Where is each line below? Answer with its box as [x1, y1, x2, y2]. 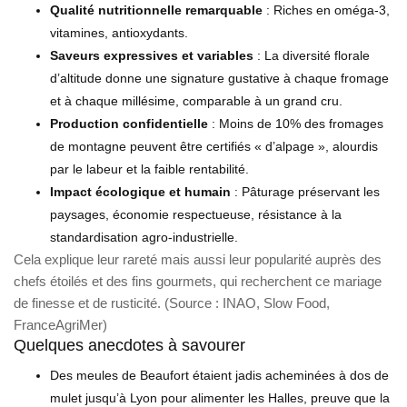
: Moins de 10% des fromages [208, 115, 383, 131]
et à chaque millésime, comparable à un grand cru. [50, 93, 342, 108]
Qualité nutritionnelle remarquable [50, 2, 263, 17]
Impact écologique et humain [50, 184, 231, 199]
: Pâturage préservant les [231, 184, 380, 199]
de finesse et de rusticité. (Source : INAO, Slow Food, [14, 294, 330, 311]
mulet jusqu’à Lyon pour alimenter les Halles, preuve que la [50, 390, 390, 405]
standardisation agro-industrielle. [50, 229, 238, 244]
